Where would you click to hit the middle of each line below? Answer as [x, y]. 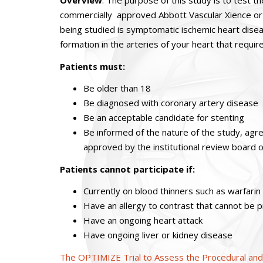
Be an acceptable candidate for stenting [164, 117]
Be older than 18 [117, 88]
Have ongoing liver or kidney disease [158, 235]
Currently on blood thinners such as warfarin [172, 191]
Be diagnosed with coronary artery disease [171, 103]
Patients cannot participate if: [127, 169]
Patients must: [92, 66]
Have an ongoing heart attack [143, 220]
